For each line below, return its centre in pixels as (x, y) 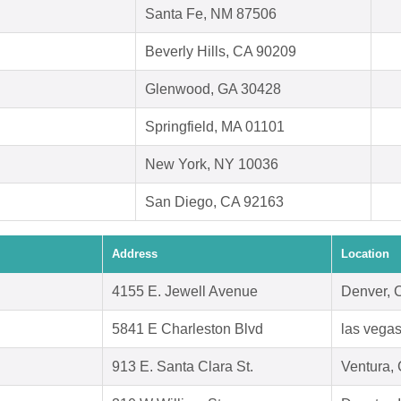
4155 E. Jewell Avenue (185, 292)
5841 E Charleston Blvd (188, 329)
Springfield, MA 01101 (215, 127)
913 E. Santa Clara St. (183, 367)
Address (135, 254)
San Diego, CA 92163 (214, 202)
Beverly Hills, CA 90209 (221, 52)
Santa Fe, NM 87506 (211, 14)
